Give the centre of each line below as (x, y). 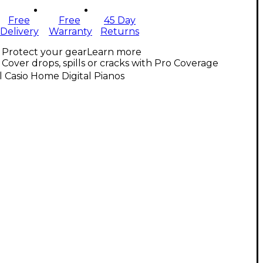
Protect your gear (44, 52)
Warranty (70, 32)
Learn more (114, 52)
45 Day (120, 21)
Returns (120, 32)
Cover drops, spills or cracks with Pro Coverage (110, 63)
